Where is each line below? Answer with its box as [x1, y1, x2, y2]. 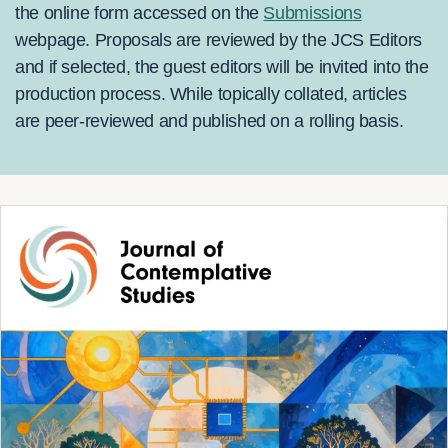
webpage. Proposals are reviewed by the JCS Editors [15, 29, 423, 50]
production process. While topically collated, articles [15, 83, 407, 104]
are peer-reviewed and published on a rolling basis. [15, 110, 404, 131]
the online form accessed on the [15, 2, 264, 23]
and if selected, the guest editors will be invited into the [15, 56, 429, 77]
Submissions [263, 2, 362, 23]
